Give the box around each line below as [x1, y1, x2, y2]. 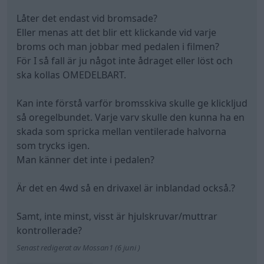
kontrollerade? [16, 223, 82, 237]
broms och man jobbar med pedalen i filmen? [16, 39, 219, 53]
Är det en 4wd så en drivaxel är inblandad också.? [16, 181, 235, 194]
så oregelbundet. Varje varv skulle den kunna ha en [16, 110, 245, 124]
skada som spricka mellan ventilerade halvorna [16, 124, 226, 138]
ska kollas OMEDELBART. [16, 68, 126, 81]
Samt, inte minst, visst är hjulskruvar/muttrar [16, 209, 217, 223]
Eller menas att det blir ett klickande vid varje [16, 25, 216, 39]
